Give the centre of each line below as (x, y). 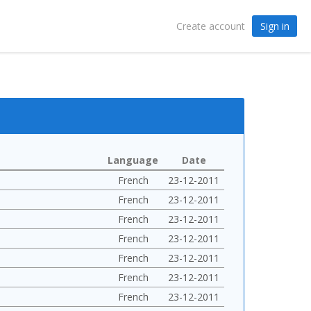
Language (133, 160)
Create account (210, 26)
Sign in (275, 26)
